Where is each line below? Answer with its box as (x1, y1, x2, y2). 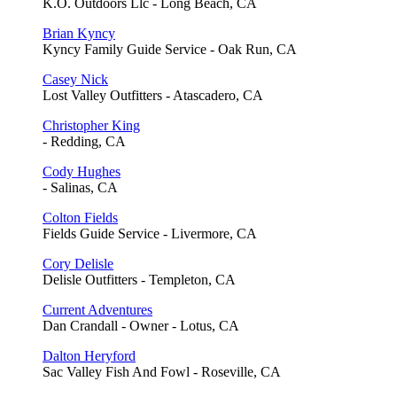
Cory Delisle (43, 256, 113, 272)
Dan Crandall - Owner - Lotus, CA (43, 318, 239, 334)
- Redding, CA (43, 134, 126, 150)
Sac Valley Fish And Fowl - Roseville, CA (43, 364, 281, 380)
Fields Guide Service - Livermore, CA (43, 226, 257, 242)
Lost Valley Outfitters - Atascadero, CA (43, 88, 263, 104)
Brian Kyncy (43, 26, 115, 42)
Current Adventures (43, 302, 152, 318)
